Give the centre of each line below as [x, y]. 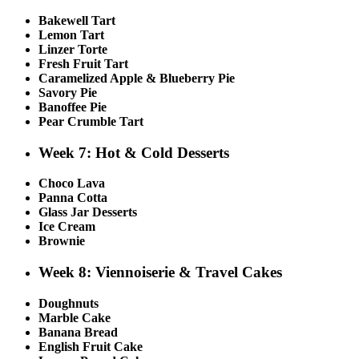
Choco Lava [72, 184]
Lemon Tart [71, 34]
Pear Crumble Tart [91, 121]
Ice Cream [67, 227]
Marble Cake [75, 317]
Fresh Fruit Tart [83, 63]
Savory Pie [68, 92]
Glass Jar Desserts [88, 212]
